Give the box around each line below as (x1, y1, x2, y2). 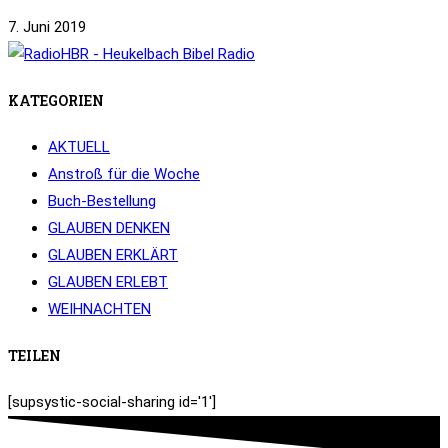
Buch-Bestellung (48, 191, 156, 210)
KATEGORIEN (8, 91, 104, 111)
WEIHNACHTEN (48, 299, 151, 318)
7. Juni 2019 (8, 18, 86, 37)
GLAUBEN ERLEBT (48, 272, 168, 291)
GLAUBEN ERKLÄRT (48, 245, 178, 264)
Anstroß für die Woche (48, 164, 200, 183)
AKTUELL (48, 137, 110, 156)
